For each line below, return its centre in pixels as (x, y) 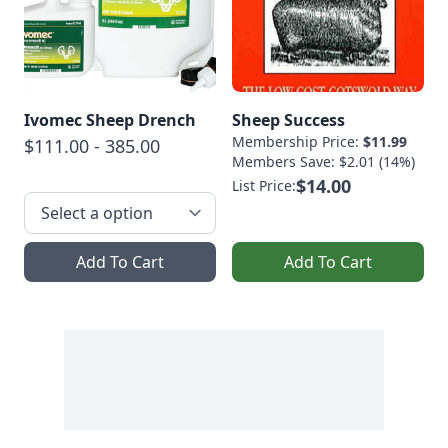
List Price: (264, 185)
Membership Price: (297, 141)
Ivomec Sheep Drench (110, 119)
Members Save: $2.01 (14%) (323, 161)
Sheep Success (288, 119)
